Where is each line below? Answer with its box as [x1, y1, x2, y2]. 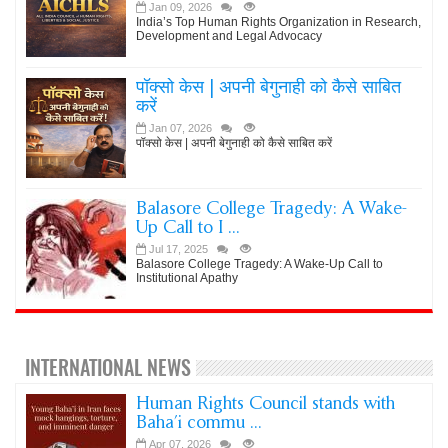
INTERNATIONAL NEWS [25, 354, 191, 381]
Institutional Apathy [136, 271, 238, 285]
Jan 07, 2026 [149, 122, 212, 134]
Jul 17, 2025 [149, 243, 208, 255]
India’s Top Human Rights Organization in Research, [136, 15, 421, 29]
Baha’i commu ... [136, 411, 262, 433]
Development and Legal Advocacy [136, 29, 322, 43]
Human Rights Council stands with [136, 392, 395, 414]
